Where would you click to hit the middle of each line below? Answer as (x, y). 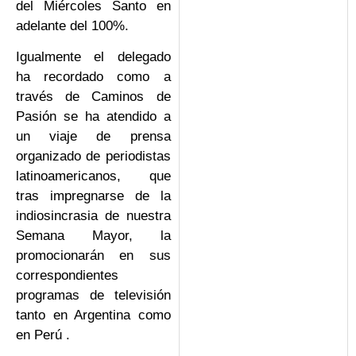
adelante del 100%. (72, 25)
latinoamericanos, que (93, 176)
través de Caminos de (93, 97)
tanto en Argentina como (93, 315)
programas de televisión (93, 296)
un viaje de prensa (93, 137)
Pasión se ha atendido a (93, 117)
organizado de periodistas (93, 157)
